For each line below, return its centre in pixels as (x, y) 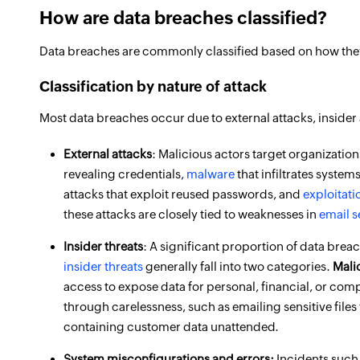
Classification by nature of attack (153, 86)
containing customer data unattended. (171, 327)
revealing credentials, (125, 174)
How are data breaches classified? (183, 18)
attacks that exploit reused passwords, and (183, 194)
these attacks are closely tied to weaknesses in (191, 214)
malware (211, 174)
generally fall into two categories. (238, 266)
